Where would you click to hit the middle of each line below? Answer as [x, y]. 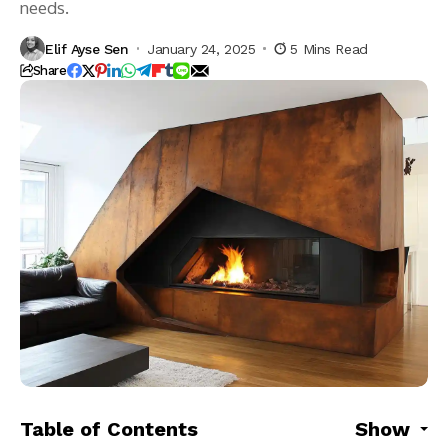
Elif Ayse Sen [87, 48]
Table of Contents [109, 429]
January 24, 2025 [201, 48]
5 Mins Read [329, 48]
